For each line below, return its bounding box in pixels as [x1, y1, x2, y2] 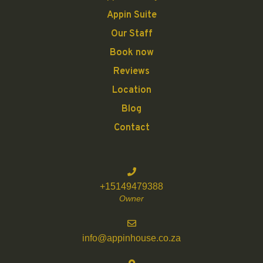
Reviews [113, 65, 150, 77]
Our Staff [110, 28, 153, 40]
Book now [109, 46, 154, 59]
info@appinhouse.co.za [82, 233, 181, 244]
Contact [113, 122, 150, 134]
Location [112, 84, 151, 96]
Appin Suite [106, 9, 157, 21]
